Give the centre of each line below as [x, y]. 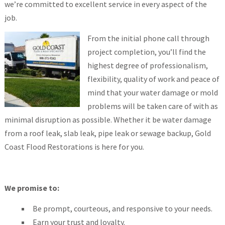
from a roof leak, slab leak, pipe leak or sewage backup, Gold [107, 133]
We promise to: [32, 188]
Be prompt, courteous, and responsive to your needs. [122, 208]
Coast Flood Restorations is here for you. [74, 147]
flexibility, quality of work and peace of [153, 79]
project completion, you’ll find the [146, 52]
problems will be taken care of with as [152, 106]
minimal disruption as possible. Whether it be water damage [108, 120]
